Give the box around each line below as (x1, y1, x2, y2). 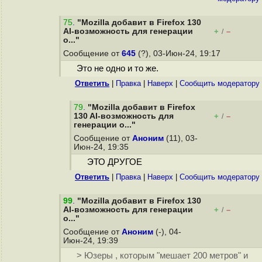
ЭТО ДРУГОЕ (87, 157, 142, 167)
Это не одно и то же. (76, 64, 158, 74)
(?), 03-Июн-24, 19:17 (136, 49, 223, 58)
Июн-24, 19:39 (63, 236, 120, 245)
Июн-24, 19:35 (74, 143, 131, 151)
